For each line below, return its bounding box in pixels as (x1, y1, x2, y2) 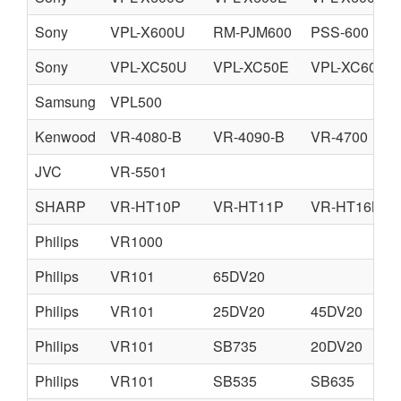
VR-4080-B (110, 126, 182, 147)
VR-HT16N (311, 196, 382, 217)
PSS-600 (311, 21, 369, 42)
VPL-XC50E (213, 56, 289, 77)
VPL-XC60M (311, 56, 388, 77)
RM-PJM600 (213, 21, 292, 42)
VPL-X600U (110, 21, 185, 42)
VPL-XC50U (110, 56, 187, 77)
